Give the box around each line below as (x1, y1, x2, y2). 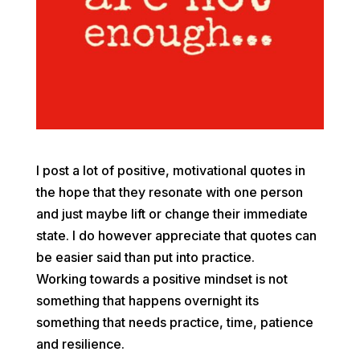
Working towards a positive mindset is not (35, 271, 288, 288)
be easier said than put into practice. (35, 249, 255, 266)
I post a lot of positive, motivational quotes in (35, 162, 305, 179)
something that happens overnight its (35, 292, 259, 309)
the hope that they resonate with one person (35, 184, 303, 201)
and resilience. (35, 336, 125, 353)
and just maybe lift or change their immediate (35, 206, 308, 223)
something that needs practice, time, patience (35, 314, 313, 331)
